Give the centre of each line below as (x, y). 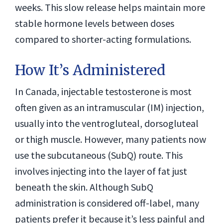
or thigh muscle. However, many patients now (111, 139)
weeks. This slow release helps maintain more (110, 7)
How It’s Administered (90, 70)
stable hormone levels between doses (95, 23)
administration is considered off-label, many (107, 203)
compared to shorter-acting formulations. (103, 39)
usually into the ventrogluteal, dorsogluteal (107, 123)
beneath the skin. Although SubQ (84, 187)
